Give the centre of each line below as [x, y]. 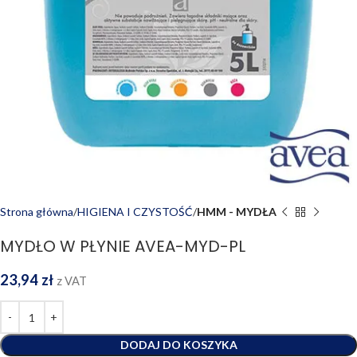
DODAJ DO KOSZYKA [178, 345]
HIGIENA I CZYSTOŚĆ [135, 212]
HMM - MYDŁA [237, 212]
